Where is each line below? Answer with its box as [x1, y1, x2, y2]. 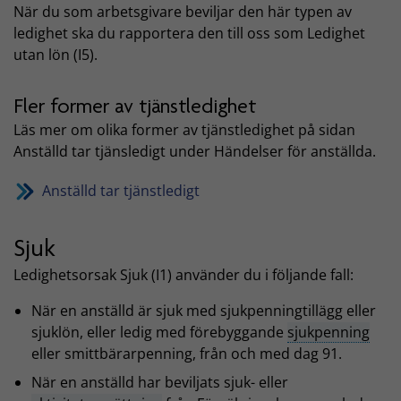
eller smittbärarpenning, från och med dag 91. [31, 343, 342, 363]
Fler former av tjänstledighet [13, 93, 256, 118]
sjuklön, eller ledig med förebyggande [31, 321, 287, 342]
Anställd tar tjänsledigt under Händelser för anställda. [13, 141, 376, 162]
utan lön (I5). [13, 44, 98, 64]
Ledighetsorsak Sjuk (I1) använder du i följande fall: [13, 264, 354, 285]
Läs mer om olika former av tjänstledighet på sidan [13, 120, 355, 141]
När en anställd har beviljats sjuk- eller [31, 371, 288, 392]
